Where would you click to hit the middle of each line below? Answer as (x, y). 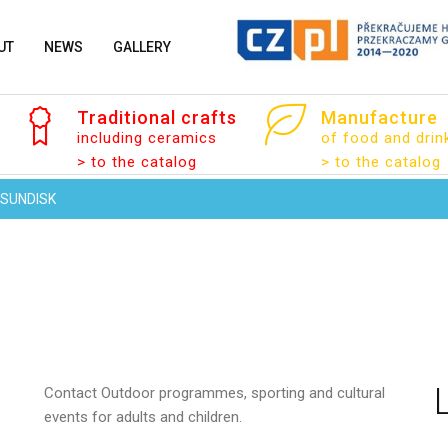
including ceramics (147, 137)
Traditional (127, 117)
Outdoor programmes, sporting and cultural (243, 393)
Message (77, 408)
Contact (70, 393)
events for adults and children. (143, 417)
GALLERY (141, 47)
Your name (80, 160)
